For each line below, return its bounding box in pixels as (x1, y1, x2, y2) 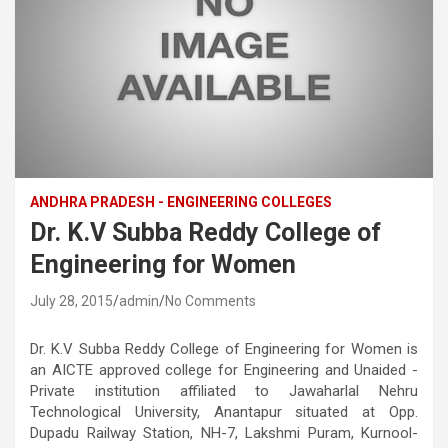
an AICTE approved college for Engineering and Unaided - (30, 360, 418, 379)
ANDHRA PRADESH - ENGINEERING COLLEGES (30, 193, 332, 210)
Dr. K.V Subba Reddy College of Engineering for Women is (30, 339, 418, 358)
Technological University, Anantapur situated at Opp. (30, 402, 418, 421)
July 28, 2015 (30, 292, 113, 309)
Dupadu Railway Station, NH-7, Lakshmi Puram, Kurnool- (30, 423, 418, 442)
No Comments (165, 292, 256, 309)
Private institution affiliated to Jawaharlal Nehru (30, 381, 418, 400)
